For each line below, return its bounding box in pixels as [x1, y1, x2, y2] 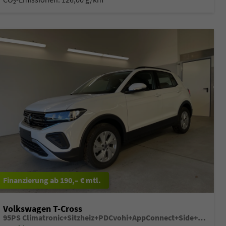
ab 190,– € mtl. [49, 175, 101, 186]
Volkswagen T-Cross [3, 203, 82, 215]
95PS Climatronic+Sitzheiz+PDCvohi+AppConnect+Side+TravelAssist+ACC [197, 213, 206, 223]
